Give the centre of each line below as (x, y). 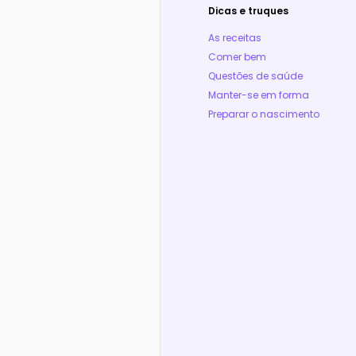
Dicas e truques (248, 11)
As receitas (234, 38)
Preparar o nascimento (263, 114)
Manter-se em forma (258, 95)
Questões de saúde (255, 76)
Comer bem (237, 57)
